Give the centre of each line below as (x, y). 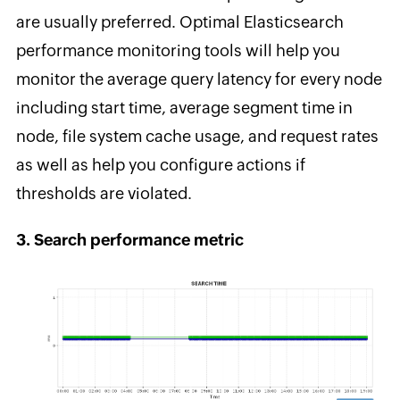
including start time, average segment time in (184, 107)
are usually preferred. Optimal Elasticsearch (179, 21)
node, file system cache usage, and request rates (197, 136)
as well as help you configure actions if (160, 164)
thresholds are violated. (104, 193)
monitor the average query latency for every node (199, 79)
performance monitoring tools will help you (178, 50)
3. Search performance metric (129, 239)
